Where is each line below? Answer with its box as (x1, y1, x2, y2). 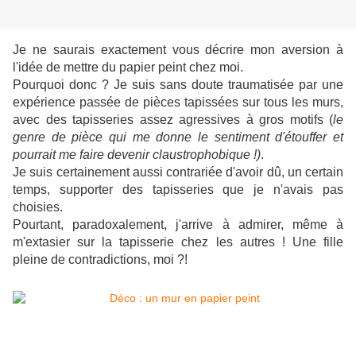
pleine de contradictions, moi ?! (13, 253, 188, 267)
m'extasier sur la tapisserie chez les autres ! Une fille (13, 235, 343, 250)
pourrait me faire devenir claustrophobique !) (13, 148, 261, 162)
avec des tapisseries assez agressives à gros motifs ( (13, 113, 333, 127)
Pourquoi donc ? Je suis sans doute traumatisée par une (13, 78, 343, 92)
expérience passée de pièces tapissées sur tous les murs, (13, 95, 343, 110)
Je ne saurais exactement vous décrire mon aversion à (13, 43, 343, 57)
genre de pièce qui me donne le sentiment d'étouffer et (13, 130, 343, 145)
